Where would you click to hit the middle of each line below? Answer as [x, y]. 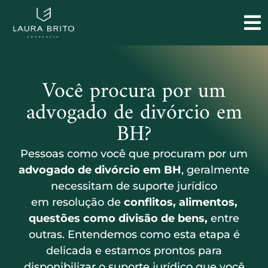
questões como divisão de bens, [118, 219]
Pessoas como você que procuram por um [134, 154]
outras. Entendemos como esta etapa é [134, 235]
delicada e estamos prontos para [134, 251]
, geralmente [215, 170]
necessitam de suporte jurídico [134, 186]
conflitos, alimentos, [180, 202]
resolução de [88, 202]
